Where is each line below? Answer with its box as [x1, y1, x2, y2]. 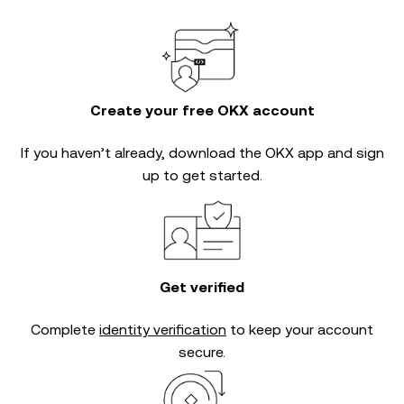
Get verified [160, 278, 244, 296]
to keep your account [226, 320, 373, 338]
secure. [179, 343, 225, 361]
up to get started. [142, 166, 262, 184]
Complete [31, 320, 99, 338]
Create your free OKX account [89, 101, 315, 119]
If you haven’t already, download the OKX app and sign [20, 143, 384, 161]
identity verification [99, 320, 226, 338]
